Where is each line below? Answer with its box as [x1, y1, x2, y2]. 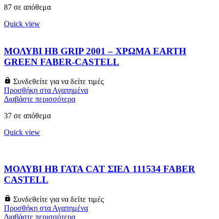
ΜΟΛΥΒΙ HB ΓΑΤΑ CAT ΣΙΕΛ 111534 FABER [4, 163, 195, 174]
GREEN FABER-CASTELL [4, 57, 119, 67]
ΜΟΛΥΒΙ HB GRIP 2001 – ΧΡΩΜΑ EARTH [4, 46, 186, 57]
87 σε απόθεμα [4, 2, 51, 11]
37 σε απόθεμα [4, 111, 51, 120]
